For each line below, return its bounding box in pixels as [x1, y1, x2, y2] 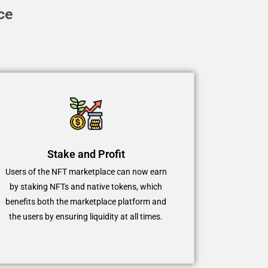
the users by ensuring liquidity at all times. [9, 211, 163, 221]
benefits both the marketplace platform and [5, 196, 167, 206]
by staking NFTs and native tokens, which [10, 181, 163, 191]
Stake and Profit [47, 147, 125, 160]
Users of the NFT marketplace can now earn [5, 166, 167, 176]
